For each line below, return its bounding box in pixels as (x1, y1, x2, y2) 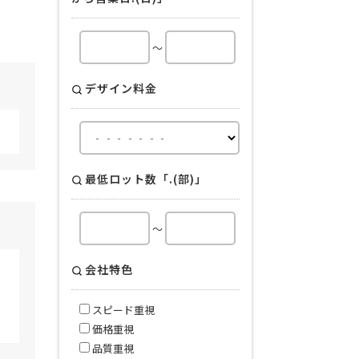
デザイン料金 (85, 80, 157, 97)
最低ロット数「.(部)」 (85, 171, 207, 188)
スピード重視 (90, 302, 155, 318)
